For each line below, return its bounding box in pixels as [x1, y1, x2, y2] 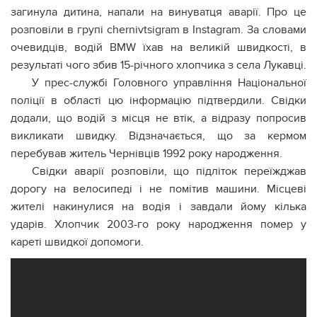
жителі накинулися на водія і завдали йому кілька [11, 200, 306, 214]
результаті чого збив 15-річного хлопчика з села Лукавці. [11, 58, 306, 72]
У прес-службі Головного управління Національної [32, 76, 306, 90]
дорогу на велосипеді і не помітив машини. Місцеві [11, 182, 306, 196]
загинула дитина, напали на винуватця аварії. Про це [11, 5, 306, 19]
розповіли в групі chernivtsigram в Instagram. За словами [11, 23, 306, 37]
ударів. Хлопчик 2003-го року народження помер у [11, 217, 306, 231]
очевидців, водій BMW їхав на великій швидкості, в [11, 40, 306, 54]
